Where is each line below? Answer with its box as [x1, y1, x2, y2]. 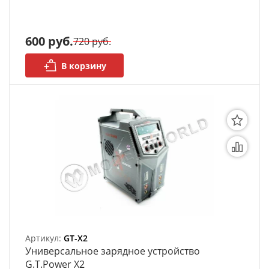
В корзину [61, 59, 106, 71]
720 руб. [73, 35, 111, 48]
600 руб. [25, 33, 73, 49]
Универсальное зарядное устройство [25, 244, 200, 258]
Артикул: [25, 232, 64, 244]
